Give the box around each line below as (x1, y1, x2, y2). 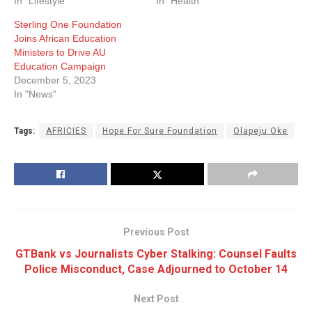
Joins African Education (14, 32, 116, 44)
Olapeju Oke (233, 125, 288, 136)
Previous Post (123, 226, 189, 237)
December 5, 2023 (14, 74, 96, 86)
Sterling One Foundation (14, 18, 122, 30)
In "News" (14, 88, 56, 100)
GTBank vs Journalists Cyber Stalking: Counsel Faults (15, 247, 297, 260)
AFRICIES (46, 125, 86, 136)
